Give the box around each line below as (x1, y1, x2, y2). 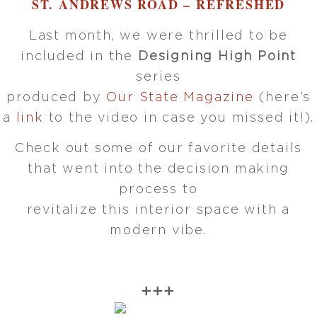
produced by (6, 91, 107, 104)
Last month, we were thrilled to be (28, 29, 289, 42)
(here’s (253, 91, 311, 104)
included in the (21, 50, 138, 63)
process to (119, 183, 198, 196)
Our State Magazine (106, 91, 254, 104)
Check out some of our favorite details (14, 142, 303, 155)
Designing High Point (137, 50, 296, 63)
